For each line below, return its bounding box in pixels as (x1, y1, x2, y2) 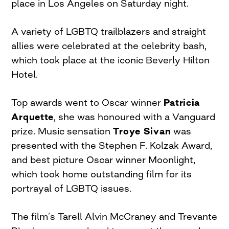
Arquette (11, 110, 54, 122)
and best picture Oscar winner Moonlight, (11, 153, 196, 165)
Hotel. (11, 68, 38, 80)
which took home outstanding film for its (11, 168, 192, 179)
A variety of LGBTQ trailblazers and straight (11, 25, 207, 37)
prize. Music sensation (11, 125, 113, 136)
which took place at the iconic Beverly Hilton (11, 54, 210, 65)
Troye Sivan (113, 125, 171, 136)
